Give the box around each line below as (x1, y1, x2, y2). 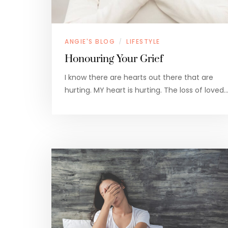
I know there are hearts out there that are (65, 72, 213, 83)
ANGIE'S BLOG (65, 37, 115, 46)
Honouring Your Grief (65, 52, 163, 66)
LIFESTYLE (126, 37, 160, 46)
